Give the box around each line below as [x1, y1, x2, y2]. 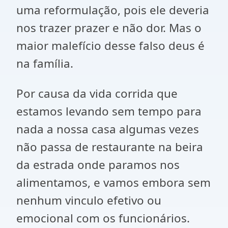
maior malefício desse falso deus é [16, 38, 205, 53]
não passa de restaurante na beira [16, 139, 203, 155]
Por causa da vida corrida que [16, 85, 178, 101]
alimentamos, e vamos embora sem [16, 175, 211, 190]
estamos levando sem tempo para [16, 103, 202, 119]
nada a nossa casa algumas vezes [16, 121, 199, 137]
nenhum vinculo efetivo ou [16, 192, 161, 208]
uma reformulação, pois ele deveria [16, 2, 209, 18]
